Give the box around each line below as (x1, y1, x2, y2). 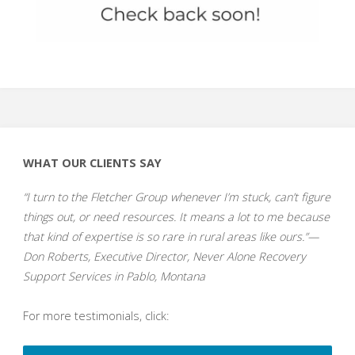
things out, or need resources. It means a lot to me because (22, 208, 330, 224)
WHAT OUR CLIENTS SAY (22, 155, 162, 171)
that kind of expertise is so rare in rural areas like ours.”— (22, 228, 319, 244)
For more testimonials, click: (22, 307, 169, 323)
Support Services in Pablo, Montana (22, 268, 205, 284)
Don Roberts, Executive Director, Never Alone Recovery (22, 248, 306, 264)
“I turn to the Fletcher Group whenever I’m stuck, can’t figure (22, 189, 330, 204)
